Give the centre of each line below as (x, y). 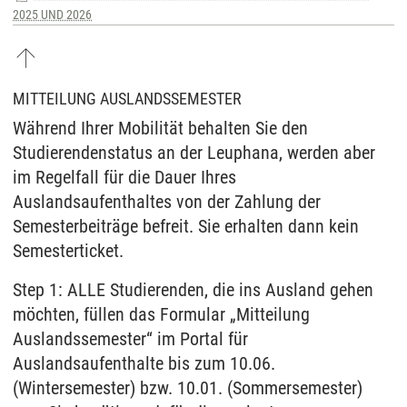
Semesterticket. (68, 251)
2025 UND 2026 (52, 15)
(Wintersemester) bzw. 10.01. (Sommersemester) (188, 388)
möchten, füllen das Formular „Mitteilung (161, 315)
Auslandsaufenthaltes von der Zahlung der (167, 202)
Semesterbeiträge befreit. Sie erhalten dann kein (186, 227)
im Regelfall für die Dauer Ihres (124, 178)
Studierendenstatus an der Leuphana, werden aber (194, 153)
